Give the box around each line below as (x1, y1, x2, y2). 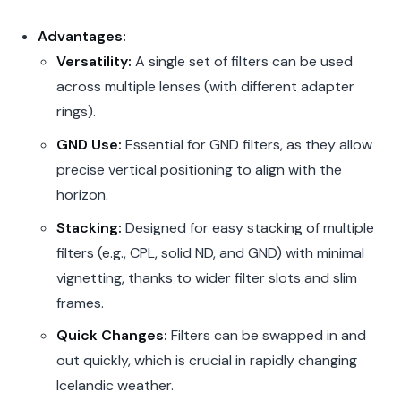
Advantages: (37, 27, 126, 47)
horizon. (56, 184, 109, 204)
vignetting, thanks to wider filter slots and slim (56, 268, 358, 287)
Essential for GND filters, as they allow (122, 134, 373, 154)
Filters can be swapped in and (167, 326, 367, 346)
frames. (56, 293, 105, 312)
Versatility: (56, 52, 132, 72)
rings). (56, 102, 97, 122)
